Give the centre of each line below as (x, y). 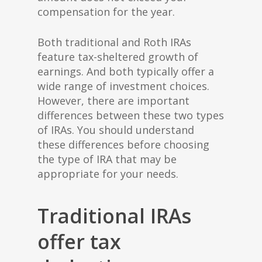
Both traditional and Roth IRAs (114, 42)
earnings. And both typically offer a (126, 71)
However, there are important (113, 101)
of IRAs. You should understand (116, 130)
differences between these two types (131, 115)
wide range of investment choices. (123, 86)
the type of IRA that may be (107, 159)
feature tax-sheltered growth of (118, 57)
